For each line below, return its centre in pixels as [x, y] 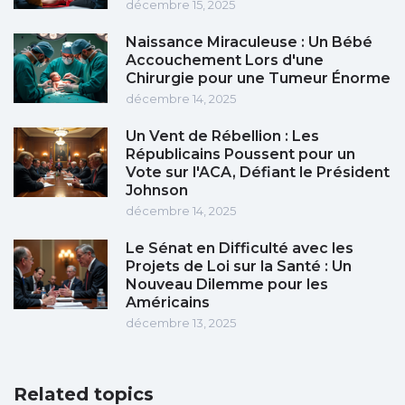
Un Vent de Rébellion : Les [222, 137]
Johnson [157, 191]
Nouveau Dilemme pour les [227, 285]
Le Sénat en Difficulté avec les [240, 249]
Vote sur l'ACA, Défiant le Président [258, 173]
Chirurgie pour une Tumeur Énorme [258, 79]
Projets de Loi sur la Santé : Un [239, 267]
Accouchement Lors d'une [225, 61]
